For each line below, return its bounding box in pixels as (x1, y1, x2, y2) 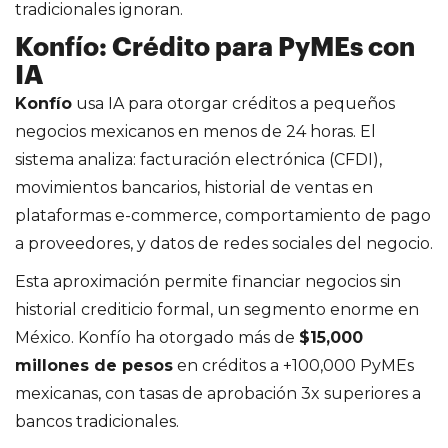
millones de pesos (15, 355, 173, 375)
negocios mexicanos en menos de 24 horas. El (15, 121, 376, 141)
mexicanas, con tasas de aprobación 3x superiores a (15, 383, 421, 403)
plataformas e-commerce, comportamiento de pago (15, 205, 431, 225)
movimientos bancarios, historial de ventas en (15, 177, 373, 197)
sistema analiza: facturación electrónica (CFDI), (15, 149, 382, 169)
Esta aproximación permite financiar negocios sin (15, 271, 401, 291)
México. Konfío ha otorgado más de (15, 327, 299, 347)
